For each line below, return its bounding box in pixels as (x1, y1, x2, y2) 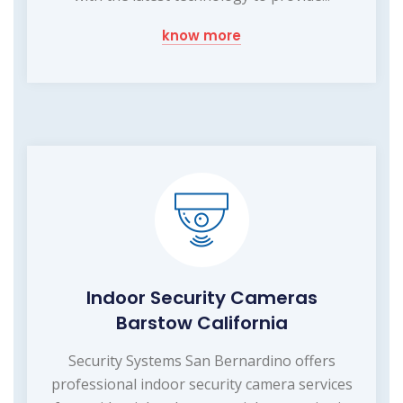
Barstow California (115, 310, 288, 336)
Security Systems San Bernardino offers (67, 351, 336, 372)
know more (162, 26, 241, 46)
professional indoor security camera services (50, 374, 353, 395)
